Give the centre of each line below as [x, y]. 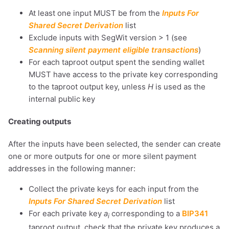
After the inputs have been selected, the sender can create [114, 144]
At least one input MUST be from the [95, 13]
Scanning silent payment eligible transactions [113, 50]
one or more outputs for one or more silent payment [102, 156]
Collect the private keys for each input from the [114, 189]
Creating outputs [40, 122]
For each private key [66, 214]
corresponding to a [146, 214]
